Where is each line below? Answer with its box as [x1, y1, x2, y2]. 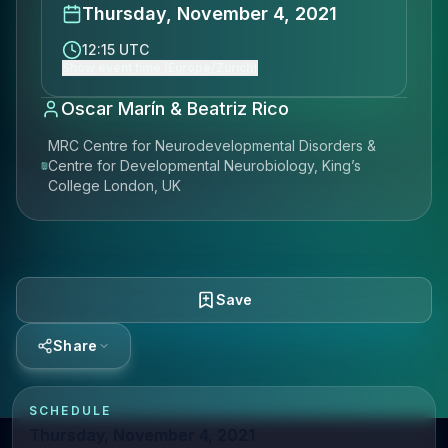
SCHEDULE [29, 403, 112, 418]
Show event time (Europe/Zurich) [62, 60, 258, 75]
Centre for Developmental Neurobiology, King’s [48, 157, 362, 174]
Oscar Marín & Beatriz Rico [61, 98, 289, 119]
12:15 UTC [82, 41, 149, 58]
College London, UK [48, 177, 182, 194]
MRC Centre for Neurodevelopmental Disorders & [48, 137, 377, 154]
